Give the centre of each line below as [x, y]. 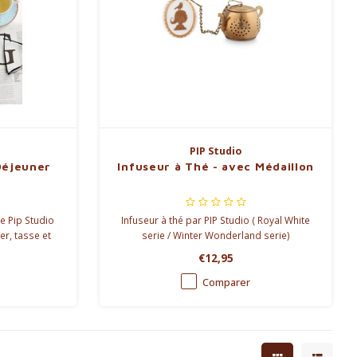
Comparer [227, 283]
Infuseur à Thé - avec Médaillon [216, 167]
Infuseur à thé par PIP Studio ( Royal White [216, 220]
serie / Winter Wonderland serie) [216, 235]
